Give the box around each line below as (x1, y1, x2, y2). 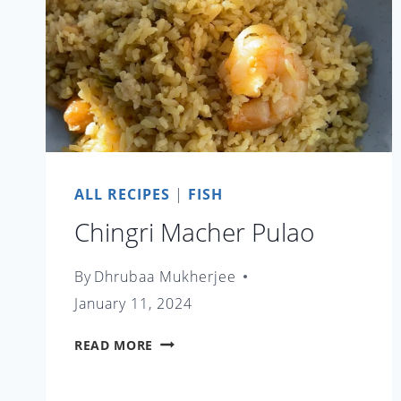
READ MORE (74, 336, 154, 354)
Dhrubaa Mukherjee (94, 266, 237, 286)
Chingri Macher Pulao (74, 215, 314, 250)
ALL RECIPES (74, 184, 170, 205)
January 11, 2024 (74, 293, 192, 313)
